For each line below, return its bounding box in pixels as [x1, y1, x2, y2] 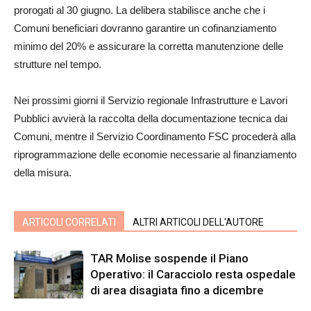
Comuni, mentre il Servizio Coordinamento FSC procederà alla [14, 131, 296, 142]
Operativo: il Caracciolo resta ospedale [90, 267, 296, 281]
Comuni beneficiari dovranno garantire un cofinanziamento [14, 22, 276, 34]
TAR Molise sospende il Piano [90, 251, 249, 265]
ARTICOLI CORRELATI [22, 217, 116, 228]
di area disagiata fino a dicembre [90, 283, 264, 297]
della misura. [14, 167, 72, 178]
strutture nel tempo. [14, 58, 101, 70]
